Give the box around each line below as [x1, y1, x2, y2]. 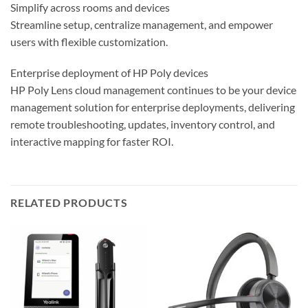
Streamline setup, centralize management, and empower [10, 17, 273, 31]
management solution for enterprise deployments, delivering [10, 100, 295, 114]
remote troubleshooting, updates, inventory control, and [10, 118, 275, 131]
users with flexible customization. [10, 34, 168, 48]
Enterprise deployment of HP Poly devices [10, 66, 208, 80]
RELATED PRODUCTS [10, 196, 128, 210]
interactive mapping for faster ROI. [10, 135, 173, 148]
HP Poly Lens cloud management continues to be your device [10, 83, 296, 97]
